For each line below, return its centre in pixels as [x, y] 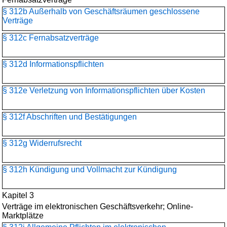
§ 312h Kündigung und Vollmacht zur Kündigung [90, 169]
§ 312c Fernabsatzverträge [51, 38]
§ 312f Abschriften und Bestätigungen [70, 117]
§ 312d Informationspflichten [53, 64]
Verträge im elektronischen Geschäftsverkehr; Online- [98, 206]
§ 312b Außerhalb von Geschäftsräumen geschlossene [101, 11]
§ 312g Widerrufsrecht [42, 143]
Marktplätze [23, 216]
